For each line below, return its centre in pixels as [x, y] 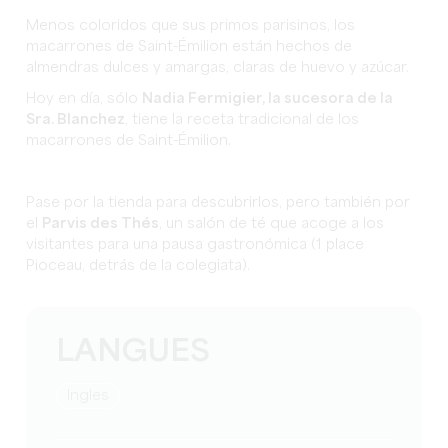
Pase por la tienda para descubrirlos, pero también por [218, 203]
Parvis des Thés [101, 224]
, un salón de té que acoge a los [272, 224]
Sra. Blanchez [76, 120]
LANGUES [133, 352]
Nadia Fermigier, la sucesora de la [268, 99]
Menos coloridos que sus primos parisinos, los [191, 26]
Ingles [90, 396]
